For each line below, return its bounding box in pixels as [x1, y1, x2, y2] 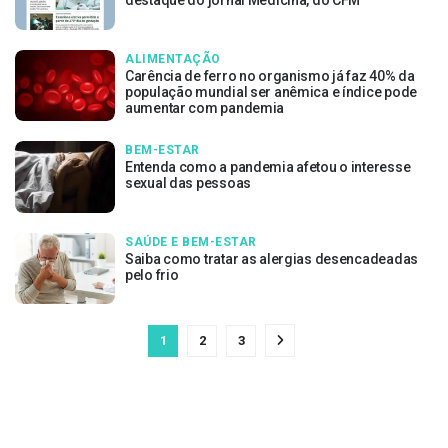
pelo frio [125, 266, 179, 283]
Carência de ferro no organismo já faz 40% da [125, 67, 415, 84]
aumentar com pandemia [125, 99, 285, 116]
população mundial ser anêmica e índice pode [125, 83, 417, 100]
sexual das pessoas [125, 175, 251, 191]
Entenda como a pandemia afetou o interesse [125, 159, 411, 175]
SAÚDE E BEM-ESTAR [125, 234, 257, 249]
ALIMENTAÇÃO [125, 51, 221, 66]
